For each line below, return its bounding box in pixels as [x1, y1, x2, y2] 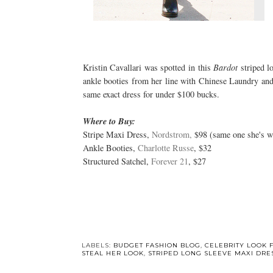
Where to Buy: [82, 115, 138, 127]
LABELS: [81, 241, 113, 249]
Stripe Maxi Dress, [82, 128, 152, 140]
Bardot [213, 61, 241, 73]
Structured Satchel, [82, 155, 151, 167]
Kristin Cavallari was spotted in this [82, 61, 214, 73]
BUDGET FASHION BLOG [113, 241, 200, 249]
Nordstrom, [151, 128, 192, 140]
